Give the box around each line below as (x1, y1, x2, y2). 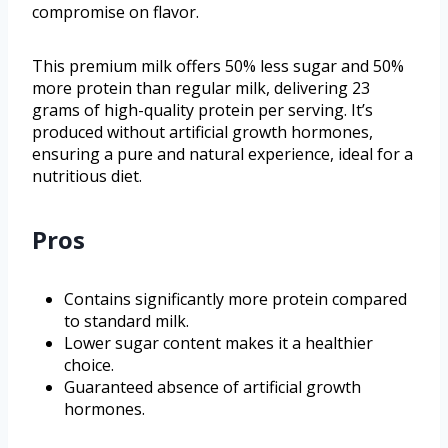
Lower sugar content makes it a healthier (64, 331, 373, 354)
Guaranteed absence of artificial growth (64, 375, 361, 398)
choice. (64, 353, 114, 376)
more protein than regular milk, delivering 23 (32, 76, 370, 99)
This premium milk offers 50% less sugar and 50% (32, 54, 404, 77)
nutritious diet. (32, 164, 142, 187)
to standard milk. (64, 309, 189, 332)
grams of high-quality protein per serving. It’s (32, 98, 373, 121)
